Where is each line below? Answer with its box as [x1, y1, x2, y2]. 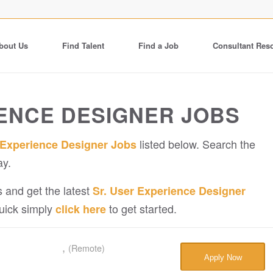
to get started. [106, 200, 177, 216]
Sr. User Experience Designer [93, 182, 246, 199]
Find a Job [138, 40, 179, 51]
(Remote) [68, 241, 105, 254]
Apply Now [204, 252, 242, 262]
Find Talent [62, 40, 104, 51]
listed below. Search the [136, 136, 255, 152]
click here [55, 200, 106, 217]
